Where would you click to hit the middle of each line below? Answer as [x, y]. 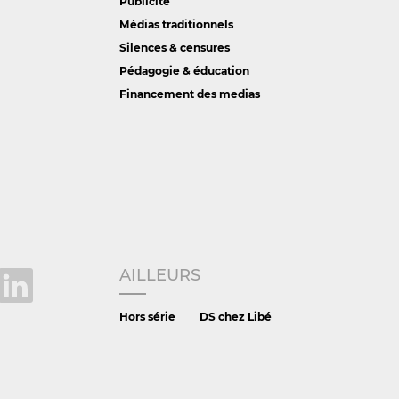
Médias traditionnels [176, 24]
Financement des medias [189, 94]
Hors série [147, 317]
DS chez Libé [235, 317]
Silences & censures [174, 48]
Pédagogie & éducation [184, 71]
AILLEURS [159, 276]
